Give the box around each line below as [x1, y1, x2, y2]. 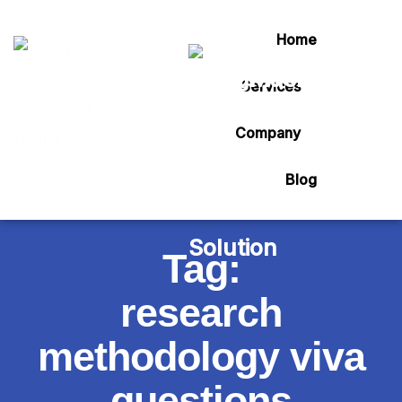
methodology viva [37, 334, 365, 380]
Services [241, 77, 301, 95]
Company [235, 124, 301, 142]
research [120, 290, 282, 336]
